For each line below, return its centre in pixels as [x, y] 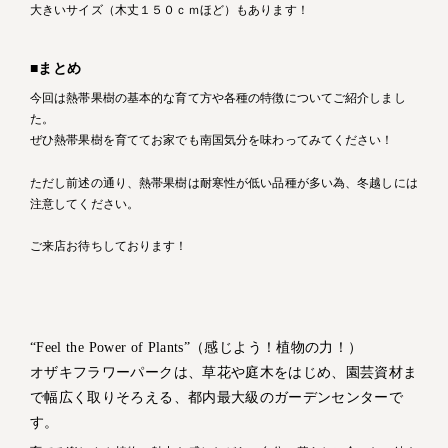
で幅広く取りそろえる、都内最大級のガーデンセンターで [217, 397]
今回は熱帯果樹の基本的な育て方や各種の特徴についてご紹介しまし [218, 98]
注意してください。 [85, 203]
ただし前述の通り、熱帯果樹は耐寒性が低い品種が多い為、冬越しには [224, 182]
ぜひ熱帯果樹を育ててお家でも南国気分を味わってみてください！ [212, 140]
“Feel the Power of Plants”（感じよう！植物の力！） [196, 347]
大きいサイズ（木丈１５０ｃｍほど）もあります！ [169, 10]
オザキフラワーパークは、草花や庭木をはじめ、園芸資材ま [224, 372]
